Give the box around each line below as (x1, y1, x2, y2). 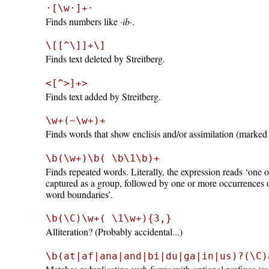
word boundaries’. (45, 187, 113, 201)
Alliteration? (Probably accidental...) (45, 225, 183, 238)
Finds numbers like (45, 14, 120, 28)
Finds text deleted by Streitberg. (45, 52, 165, 65)
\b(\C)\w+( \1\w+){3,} (45, 213, 172, 225)
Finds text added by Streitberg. (45, 89, 161, 103)
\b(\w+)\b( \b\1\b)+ (45, 152, 160, 164)
